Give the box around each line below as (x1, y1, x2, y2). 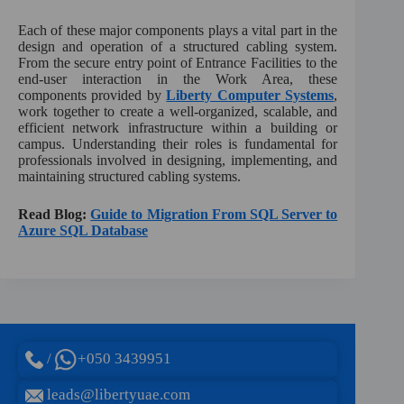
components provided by (18, 87, 167, 103)
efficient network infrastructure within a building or (18, 119, 338, 135)
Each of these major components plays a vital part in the (18, 22, 338, 38)
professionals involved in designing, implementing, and (18, 151, 338, 168)
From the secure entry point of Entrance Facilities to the (18, 54, 338, 70)
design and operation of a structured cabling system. (18, 38, 338, 54)
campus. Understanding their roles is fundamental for (18, 135, 338, 151)
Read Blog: (18, 206, 91, 222)
